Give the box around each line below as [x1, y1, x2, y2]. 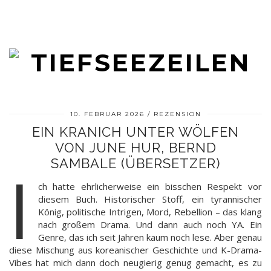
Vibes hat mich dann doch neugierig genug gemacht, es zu [9, 256, 262, 269]
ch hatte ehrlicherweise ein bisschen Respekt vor [38, 180, 262, 192]
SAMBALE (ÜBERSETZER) [51, 155, 220, 171]
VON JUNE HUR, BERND [54, 140, 217, 155]
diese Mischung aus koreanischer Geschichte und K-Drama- [9, 244, 262, 256]
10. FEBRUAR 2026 [70, 110, 145, 118]
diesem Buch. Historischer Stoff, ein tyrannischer [38, 193, 262, 205]
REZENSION [153, 110, 201, 118]
